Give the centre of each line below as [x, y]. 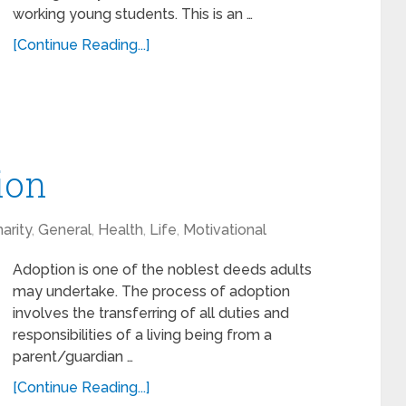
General [65, 230]
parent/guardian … [73, 357]
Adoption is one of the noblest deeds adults [162, 270]
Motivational [225, 230]
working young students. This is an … [133, 14]
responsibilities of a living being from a [142, 335]
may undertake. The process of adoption [151, 291]
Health [121, 230]
